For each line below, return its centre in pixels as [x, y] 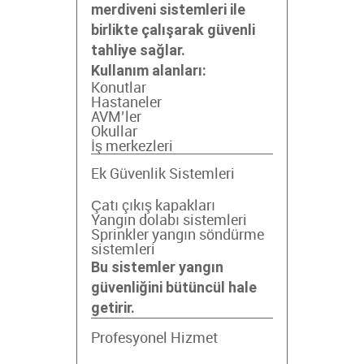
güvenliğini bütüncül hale [174, 287]
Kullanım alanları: [149, 70]
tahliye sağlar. [138, 50]
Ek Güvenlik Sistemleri [163, 174]
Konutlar [119, 88]
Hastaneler [126, 103]
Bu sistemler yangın [157, 267]
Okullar [114, 132]
